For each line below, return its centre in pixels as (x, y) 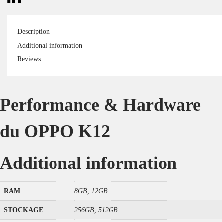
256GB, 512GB (96, 210)
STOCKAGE (24, 210)
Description (33, 31)
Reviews (29, 59)
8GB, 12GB (91, 191)
